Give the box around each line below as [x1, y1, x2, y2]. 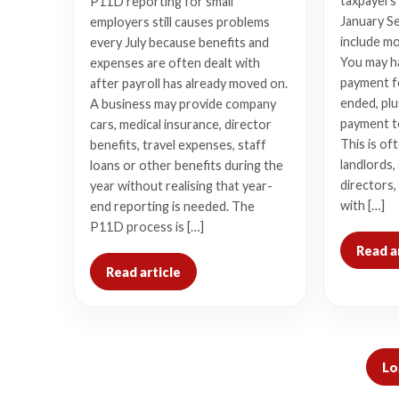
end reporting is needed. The [90, 199, 255, 214]
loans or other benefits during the [90, 158, 283, 173]
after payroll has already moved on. [90, 76, 288, 91]
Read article [106, 264, 181, 280]
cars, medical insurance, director [90, 117, 272, 132]
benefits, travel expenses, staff [90, 137, 266, 152]
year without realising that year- [90, 178, 273, 193]
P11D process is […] [90, 219, 204, 234]
